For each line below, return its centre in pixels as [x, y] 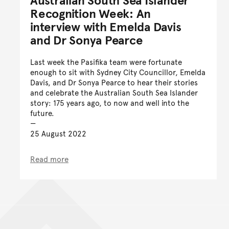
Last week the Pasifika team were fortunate [106, 62]
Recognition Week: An [91, 13]
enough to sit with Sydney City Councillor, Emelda [118, 72]
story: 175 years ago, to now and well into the [110, 103]
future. [42, 113]
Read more [49, 159]
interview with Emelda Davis [106, 27]
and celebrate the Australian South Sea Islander [114, 93]
